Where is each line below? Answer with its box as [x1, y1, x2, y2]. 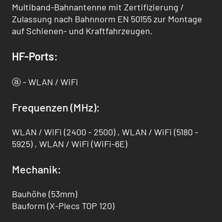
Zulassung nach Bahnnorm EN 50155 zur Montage [12, 13, 202, 25]
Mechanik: [12, 162, 61, 175]
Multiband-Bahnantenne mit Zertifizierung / [12, 1, 184, 13]
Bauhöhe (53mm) [12, 188, 77, 199]
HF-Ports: [12, 50, 58, 63]
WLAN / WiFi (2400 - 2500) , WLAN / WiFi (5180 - [12, 126, 198, 137]
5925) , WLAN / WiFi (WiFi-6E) [12, 138, 127, 149]
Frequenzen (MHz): [12, 100, 100, 113]
